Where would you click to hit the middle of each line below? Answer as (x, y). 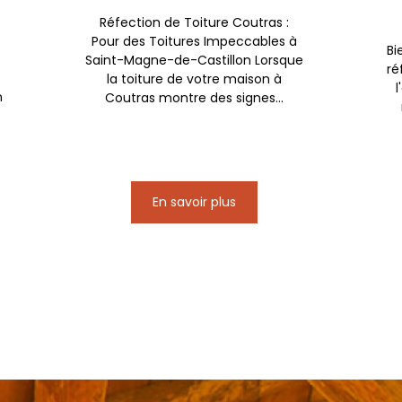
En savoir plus (194, 201)
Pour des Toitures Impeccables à (194, 41)
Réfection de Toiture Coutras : (194, 22)
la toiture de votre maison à (194, 79)
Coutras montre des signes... (194, 97)
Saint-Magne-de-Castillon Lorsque (194, 60)
